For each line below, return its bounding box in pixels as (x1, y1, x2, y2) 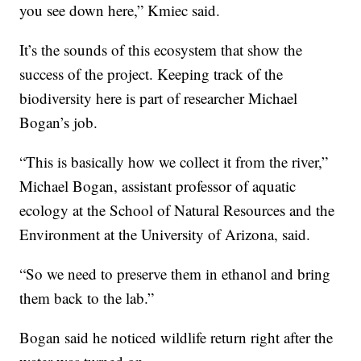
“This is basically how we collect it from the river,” (19, 151, 329, 172)
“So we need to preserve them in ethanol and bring (19, 263, 331, 284)
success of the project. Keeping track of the (19, 63, 284, 84)
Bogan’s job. (19, 111, 98, 132)
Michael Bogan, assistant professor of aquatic (19, 175, 297, 196)
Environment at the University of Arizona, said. (19, 223, 311, 244)
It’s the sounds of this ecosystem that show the (19, 39, 303, 60)
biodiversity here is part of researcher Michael (19, 87, 298, 108)
